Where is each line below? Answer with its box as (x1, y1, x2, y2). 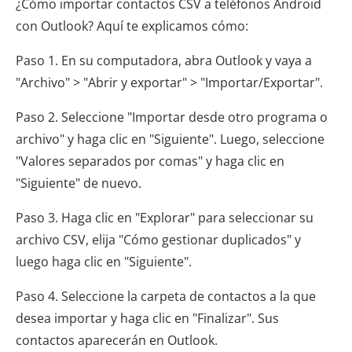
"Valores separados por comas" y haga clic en (16, 152, 284, 170)
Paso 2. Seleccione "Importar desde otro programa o (16, 108, 328, 126)
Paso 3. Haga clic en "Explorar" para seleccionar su (16, 209, 313, 227)
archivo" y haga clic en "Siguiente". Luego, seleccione (16, 130, 324, 148)
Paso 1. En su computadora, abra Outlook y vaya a (16, 52, 312, 70)
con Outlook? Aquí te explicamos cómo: (16, 17, 248, 35)
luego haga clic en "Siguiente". (16, 253, 192, 271)
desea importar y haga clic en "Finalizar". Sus (16, 310, 279, 328)
